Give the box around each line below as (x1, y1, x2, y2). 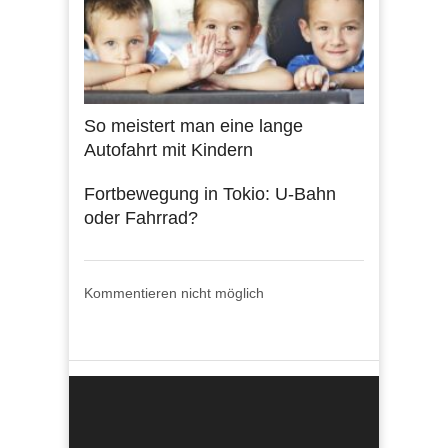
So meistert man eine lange (84, 115, 303, 136)
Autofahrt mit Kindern (84, 139, 253, 160)
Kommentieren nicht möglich (84, 284, 264, 301)
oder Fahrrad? (84, 207, 198, 228)
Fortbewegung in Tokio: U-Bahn (84, 183, 336, 204)
